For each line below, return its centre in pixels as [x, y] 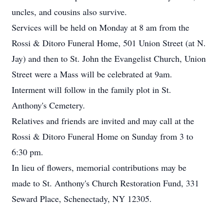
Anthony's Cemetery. [48, 105]
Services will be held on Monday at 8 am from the [100, 27]
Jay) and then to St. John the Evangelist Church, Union [109, 58]
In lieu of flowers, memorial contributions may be [99, 167]
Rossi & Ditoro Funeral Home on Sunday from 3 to [102, 136]
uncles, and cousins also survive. [69, 12]
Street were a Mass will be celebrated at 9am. [92, 74]
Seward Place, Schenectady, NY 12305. [82, 199]
